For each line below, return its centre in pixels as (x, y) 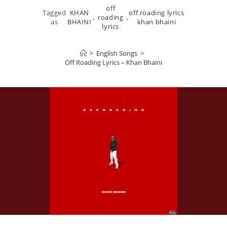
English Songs (117, 53)
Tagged (54, 13)
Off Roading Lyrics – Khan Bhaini (113, 62)
